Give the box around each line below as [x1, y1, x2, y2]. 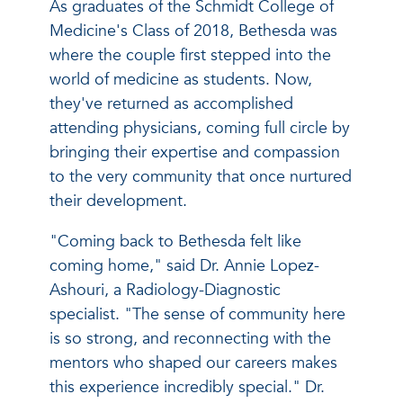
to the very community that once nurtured [49, 165, 352, 188]
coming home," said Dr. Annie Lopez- [49, 254, 319, 277]
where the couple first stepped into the [49, 43, 331, 67]
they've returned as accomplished [49, 92, 293, 115]
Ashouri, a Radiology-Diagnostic [49, 278, 281, 301]
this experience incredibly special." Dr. [49, 375, 325, 399]
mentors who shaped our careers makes [49, 351, 337, 374]
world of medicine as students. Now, [49, 67, 312, 91]
